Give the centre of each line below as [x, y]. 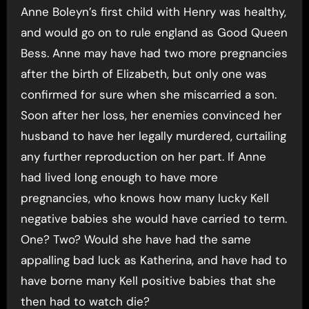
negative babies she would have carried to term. [153, 218]
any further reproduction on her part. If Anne [143, 156]
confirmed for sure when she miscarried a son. [148, 94]
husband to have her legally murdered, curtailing [153, 136]
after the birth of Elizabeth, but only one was [143, 73]
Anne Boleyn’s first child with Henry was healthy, [153, 11]
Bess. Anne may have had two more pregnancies [154, 53]
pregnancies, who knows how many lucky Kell [144, 198]
